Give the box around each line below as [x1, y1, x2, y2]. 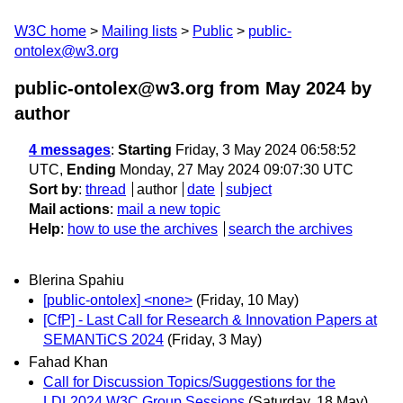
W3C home [14, 23, 86, 39]
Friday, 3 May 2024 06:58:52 [172, 142, 356, 157]
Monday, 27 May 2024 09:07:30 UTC [116, 162, 354, 177]
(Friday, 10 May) [196, 292, 299, 309]
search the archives [228, 221, 353, 237]
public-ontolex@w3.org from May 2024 [14, 78, 345, 98]
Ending [67, 162, 116, 177]
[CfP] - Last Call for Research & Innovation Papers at [43, 312, 377, 328]
